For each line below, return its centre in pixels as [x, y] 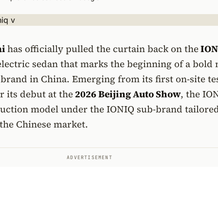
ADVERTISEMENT [90, 157]
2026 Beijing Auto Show [127, 94]
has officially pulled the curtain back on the [103, 49]
